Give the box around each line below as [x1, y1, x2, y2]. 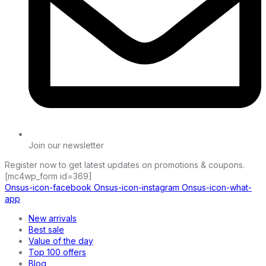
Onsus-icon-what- [182, 182, 252, 193]
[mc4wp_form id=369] [5, 171, 92, 182]
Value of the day [28, 236, 93, 246]
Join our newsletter [28, 140, 104, 151]
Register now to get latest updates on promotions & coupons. [5, 160, 245, 170]
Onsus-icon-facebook [5, 182, 91, 193]
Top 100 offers [28, 247, 86, 258]
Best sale [28, 224, 64, 235]
